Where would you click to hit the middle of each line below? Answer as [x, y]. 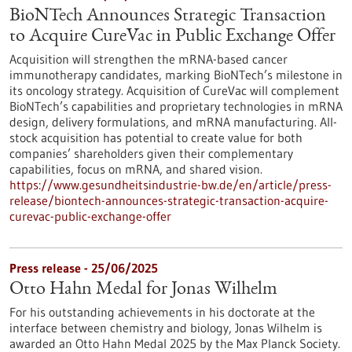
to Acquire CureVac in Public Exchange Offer [172, 37]
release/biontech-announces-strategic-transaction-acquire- [169, 200]
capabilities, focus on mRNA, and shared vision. [136, 169]
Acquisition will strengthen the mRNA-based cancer [148, 59]
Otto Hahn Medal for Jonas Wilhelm [143, 290]
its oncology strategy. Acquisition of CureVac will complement [174, 90]
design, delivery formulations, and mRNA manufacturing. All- [173, 122]
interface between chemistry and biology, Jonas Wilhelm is [166, 328]
